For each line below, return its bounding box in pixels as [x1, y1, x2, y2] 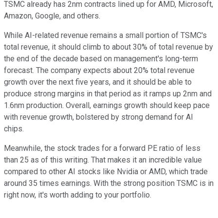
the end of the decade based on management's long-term [4, 54, 198, 63]
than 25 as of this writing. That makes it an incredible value [4, 155, 202, 164]
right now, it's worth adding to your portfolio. [4, 190, 151, 200]
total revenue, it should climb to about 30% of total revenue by [4, 42, 213, 52]
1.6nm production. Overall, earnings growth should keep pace [4, 101, 210, 110]
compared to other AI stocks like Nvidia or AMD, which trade [4, 167, 208, 176]
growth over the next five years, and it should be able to [4, 77, 192, 87]
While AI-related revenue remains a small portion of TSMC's [4, 31, 207, 40]
